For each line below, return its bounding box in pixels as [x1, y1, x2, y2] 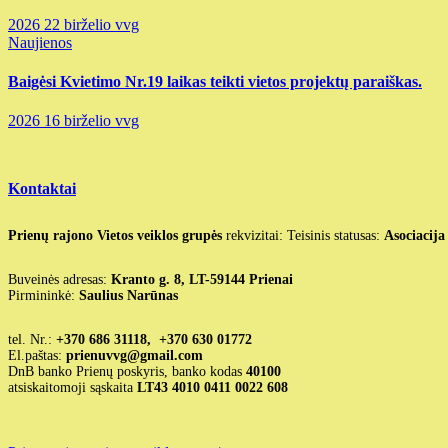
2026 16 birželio [8, 112, 115, 130]
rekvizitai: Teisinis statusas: [222, 228, 384, 244]
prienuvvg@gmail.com [66, 348, 203, 364]
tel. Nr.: [8, 332, 56, 348]
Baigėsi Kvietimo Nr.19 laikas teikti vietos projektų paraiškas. [8, 73, 422, 91]
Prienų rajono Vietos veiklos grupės [8, 228, 222, 244]
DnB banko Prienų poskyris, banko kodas [8, 364, 246, 380]
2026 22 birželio [8, 15, 115, 33]
